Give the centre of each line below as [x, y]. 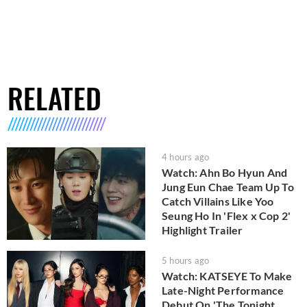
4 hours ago [186, 157]
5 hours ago [186, 260]
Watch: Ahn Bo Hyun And [225, 173]
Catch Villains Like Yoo [218, 201]
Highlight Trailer [202, 230]
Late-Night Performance [223, 290]
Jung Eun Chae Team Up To [228, 187]
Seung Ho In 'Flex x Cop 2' [226, 216]
